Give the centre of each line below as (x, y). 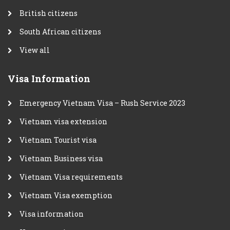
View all (35, 50)
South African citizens (60, 31)
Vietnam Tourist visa (58, 140)
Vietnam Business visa (61, 158)
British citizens (49, 13)
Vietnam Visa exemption (66, 195)
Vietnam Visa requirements (71, 177)
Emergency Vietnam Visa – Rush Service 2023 (102, 103)
